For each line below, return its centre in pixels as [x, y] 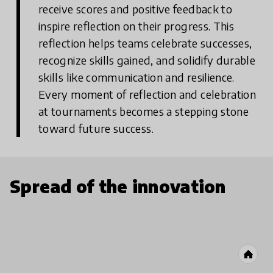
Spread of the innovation [118, 186]
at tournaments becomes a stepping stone [144, 112]
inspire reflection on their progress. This [136, 26]
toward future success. [96, 129]
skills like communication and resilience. [136, 77]
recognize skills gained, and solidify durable [147, 60]
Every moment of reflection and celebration [147, 94]
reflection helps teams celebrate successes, [145, 43]
